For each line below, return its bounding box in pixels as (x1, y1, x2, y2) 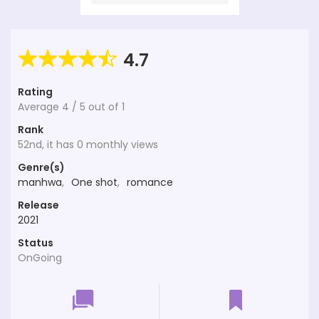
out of (88, 100, 122, 115)
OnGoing (18, 251, 62, 266)
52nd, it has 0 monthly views (18, 137, 158, 152)
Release (18, 198, 59, 213)
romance (127, 175, 173, 190)
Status (18, 236, 53, 251)
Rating (18, 85, 53, 100)
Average (18, 100, 62, 115)
